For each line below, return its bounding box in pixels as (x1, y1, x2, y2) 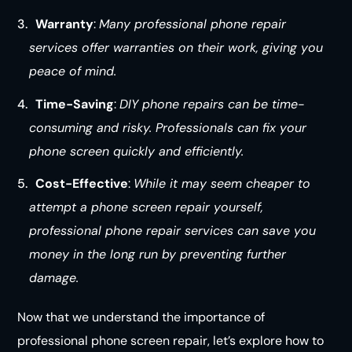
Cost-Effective (35, 174, 129, 192)
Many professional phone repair (99, 16, 287, 33)
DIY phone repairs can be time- (119, 95, 305, 112)
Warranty (35, 16, 94, 33)
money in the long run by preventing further (28, 245, 286, 262)
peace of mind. (28, 63, 116, 80)
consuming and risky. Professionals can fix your (28, 119, 306, 136)
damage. (28, 269, 79, 286)
